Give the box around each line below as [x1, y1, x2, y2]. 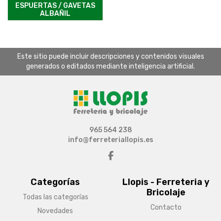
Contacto [150, 203, 182, 212]
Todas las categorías [22, 193, 88, 202]
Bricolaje [146, 187, 185, 198]
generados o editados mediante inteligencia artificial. [26, 62, 195, 71]
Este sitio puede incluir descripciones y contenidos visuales [17, 52, 204, 61]
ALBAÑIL [40, 9, 71, 18]
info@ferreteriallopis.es [68, 136, 153, 145]
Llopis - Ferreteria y [122, 177, 210, 188]
